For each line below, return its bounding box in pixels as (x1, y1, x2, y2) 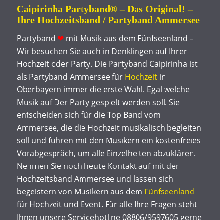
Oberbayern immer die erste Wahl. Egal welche (16, 83, 190, 95)
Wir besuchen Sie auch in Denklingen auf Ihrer (16, 45, 187, 56)
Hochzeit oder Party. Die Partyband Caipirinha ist (16, 58, 198, 69)
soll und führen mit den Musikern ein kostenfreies (16, 135, 201, 146)
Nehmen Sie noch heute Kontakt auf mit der (16, 160, 179, 171)
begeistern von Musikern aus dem (16, 186, 144, 197)
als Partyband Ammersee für (16, 71, 125, 82)
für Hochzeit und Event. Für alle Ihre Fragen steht (16, 198, 197, 210)
